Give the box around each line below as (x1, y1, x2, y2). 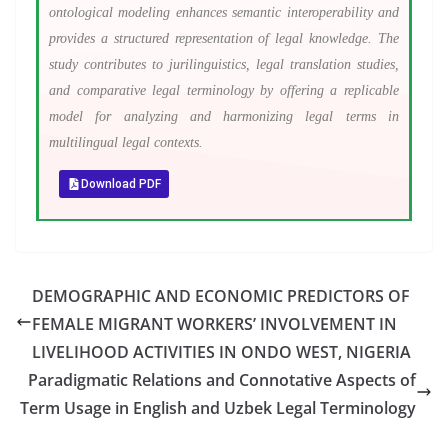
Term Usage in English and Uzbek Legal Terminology (20, 397, 416, 419)
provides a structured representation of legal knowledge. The (49, 31, 399, 46)
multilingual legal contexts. (49, 135, 203, 150)
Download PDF (81, 177, 162, 191)
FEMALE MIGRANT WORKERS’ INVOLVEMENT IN (32, 313, 397, 335)
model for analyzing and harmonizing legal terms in (49, 109, 399, 124)
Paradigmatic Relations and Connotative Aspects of (28, 369, 416, 391)
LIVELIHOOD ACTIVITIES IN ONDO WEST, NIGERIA (32, 341, 411, 363)
